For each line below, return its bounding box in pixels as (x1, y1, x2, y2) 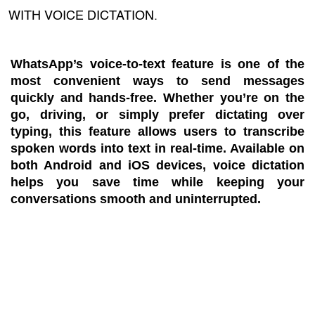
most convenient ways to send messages (11, 74, 304, 88)
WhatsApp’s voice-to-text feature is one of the (11, 57, 304, 71)
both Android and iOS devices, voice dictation (11, 158, 304, 172)
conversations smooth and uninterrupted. (11, 192, 261, 206)
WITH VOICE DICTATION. (8, 10, 157, 22)
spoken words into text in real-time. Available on (11, 141, 304, 155)
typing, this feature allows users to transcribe (11, 124, 304, 139)
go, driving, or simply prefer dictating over (11, 108, 304, 122)
